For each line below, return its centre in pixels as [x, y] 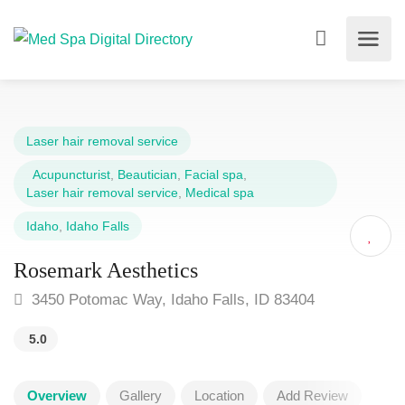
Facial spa [214, 174]
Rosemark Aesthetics [106, 270]
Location [219, 396]
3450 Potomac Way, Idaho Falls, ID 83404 [171, 300]
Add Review [312, 396]
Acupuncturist [68, 174]
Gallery [141, 396]
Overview [57, 396]
